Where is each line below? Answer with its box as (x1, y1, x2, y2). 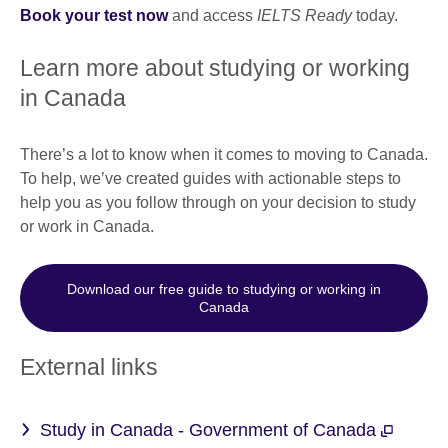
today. (352, 7, 406, 25)
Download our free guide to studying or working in (67, 281, 381, 298)
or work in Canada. (20, 218, 162, 236)
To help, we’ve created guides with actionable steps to (20, 170, 401, 188)
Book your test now (20, 7, 168, 25)
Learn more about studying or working (20, 55, 410, 82)
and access (168, 7, 257, 25)
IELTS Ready (257, 7, 352, 25)
